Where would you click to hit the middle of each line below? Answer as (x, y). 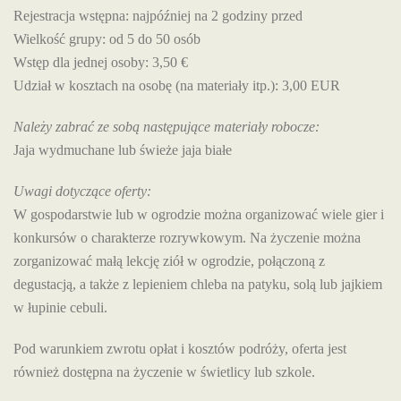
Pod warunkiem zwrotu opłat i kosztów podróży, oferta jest (180, 348)
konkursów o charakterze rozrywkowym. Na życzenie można (187, 237)
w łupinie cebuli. (60, 307)
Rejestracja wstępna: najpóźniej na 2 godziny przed (158, 15)
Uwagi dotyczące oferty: (82, 191)
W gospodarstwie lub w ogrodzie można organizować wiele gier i (199, 214)
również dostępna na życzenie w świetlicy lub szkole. (164, 371)
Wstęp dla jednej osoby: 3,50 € (101, 62)
